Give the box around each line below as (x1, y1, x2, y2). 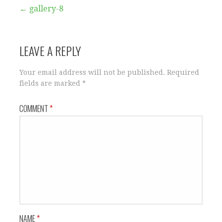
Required (167, 68, 199, 76)
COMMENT (19, 102, 50, 114)
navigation (7, 22, 60, 46)
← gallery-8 (19, 3, 63, 13)
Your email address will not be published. (19, 68, 165, 76)
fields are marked (19, 79, 82, 87)
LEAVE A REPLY (19, 41, 81, 59)
